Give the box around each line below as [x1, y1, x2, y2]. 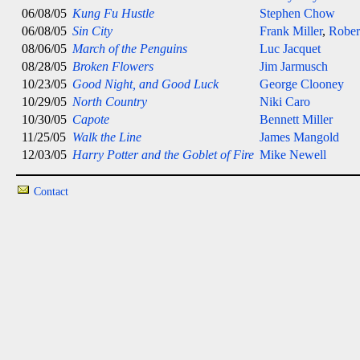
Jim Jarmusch [260, 59, 328, 73]
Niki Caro [260, 95, 310, 108]
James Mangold [260, 130, 339, 144]
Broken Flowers [72, 59, 153, 73]
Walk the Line [72, 130, 141, 144]
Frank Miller [260, 24, 322, 38]
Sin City [72, 24, 112, 38]
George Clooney [260, 77, 344, 91]
